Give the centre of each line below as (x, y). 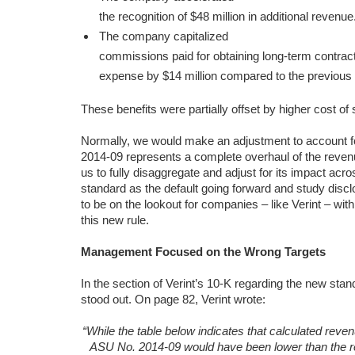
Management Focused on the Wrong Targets (203, 252)
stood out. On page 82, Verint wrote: (173, 299)
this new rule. (115, 220)
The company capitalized (163, 36)
